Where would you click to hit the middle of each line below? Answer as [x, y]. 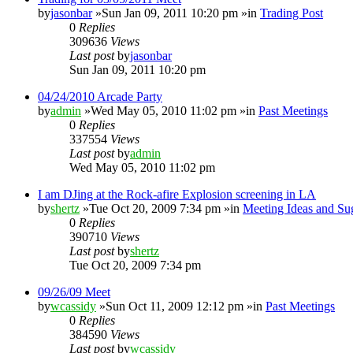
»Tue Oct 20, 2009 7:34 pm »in [161, 208]
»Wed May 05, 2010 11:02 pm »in [170, 110]
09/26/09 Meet [74, 292]
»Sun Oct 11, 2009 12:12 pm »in [181, 306]
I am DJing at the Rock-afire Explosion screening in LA [177, 194]
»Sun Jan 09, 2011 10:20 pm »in [176, 13]
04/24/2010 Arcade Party [100, 96]
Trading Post [292, 13]
